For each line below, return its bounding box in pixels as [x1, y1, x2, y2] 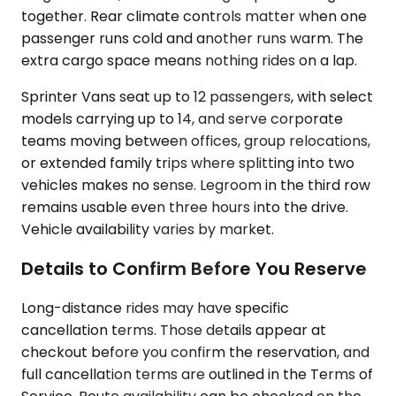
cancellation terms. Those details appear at [21, 319, 326, 340]
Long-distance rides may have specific [21, 297, 289, 318]
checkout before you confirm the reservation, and [21, 341, 369, 362]
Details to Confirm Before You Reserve [21, 255, 367, 281]
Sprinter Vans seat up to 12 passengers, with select [21, 87, 373, 108]
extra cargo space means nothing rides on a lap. [21, 50, 357, 72]
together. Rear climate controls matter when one [21, 6, 367, 27]
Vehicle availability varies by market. [21, 219, 274, 240]
